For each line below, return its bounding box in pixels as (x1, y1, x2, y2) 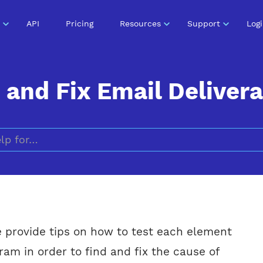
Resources (119, 18, 161, 28)
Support (187, 18, 220, 28)
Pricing (65, 18, 93, 28)
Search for (130, 201, 180, 212)
